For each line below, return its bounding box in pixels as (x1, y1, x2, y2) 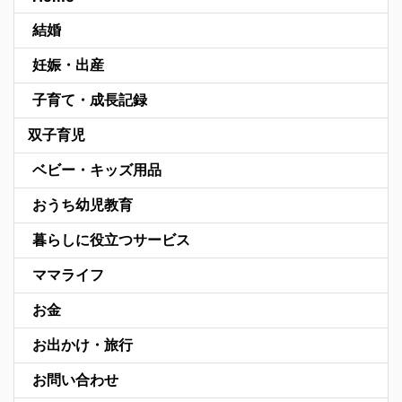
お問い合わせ (32, 371, 118, 389)
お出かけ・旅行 (32, 336, 133, 354)
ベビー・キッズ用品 (32, 161, 162, 179)
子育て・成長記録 (32, 91, 147, 109)
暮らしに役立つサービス (32, 231, 190, 249)
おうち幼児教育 (32, 196, 133, 214)
